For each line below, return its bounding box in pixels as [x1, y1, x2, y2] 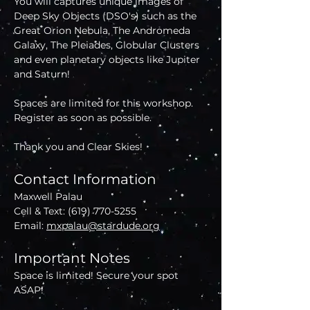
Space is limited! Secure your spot [14, 268, 181, 282]
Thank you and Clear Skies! [14, 140, 143, 153]
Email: [14, 219, 46, 232]
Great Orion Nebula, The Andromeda [14, 24, 193, 37]
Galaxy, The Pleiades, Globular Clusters [14, 38, 202, 51]
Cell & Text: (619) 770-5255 [14, 204, 136, 217]
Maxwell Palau [14, 190, 82, 203]
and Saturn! [14, 67, 70, 80]
